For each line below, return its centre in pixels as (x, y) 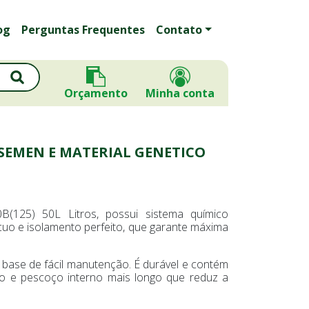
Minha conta (180, 93)
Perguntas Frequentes (83, 29)
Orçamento (96, 93)
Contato (179, 29)
